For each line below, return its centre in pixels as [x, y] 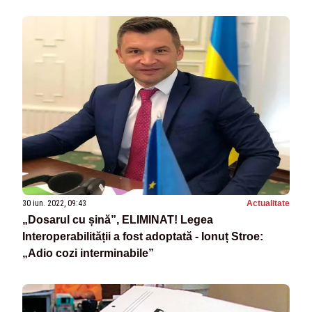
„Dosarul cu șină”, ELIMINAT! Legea [118, 219]
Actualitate [268, 203]
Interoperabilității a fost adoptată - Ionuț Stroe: [143, 236]
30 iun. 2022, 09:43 [54, 203]
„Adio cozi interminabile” [88, 253]
